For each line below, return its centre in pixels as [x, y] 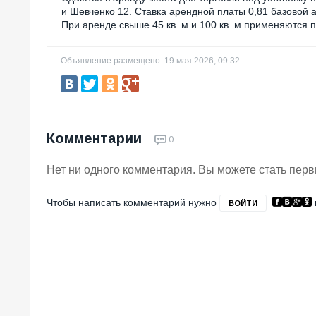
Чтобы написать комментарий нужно [133, 202]
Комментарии [96, 139]
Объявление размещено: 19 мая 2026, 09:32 [150, 61]
